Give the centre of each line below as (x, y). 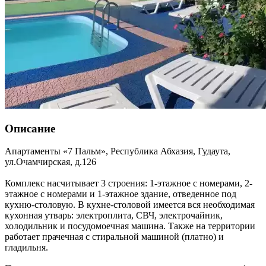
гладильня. (26, 248)
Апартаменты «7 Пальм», (56, 151)
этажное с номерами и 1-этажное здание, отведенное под (121, 194)
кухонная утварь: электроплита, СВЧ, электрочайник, (114, 216)
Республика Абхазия (152, 151)
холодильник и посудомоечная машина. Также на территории (130, 226)
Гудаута (213, 151)
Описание (30, 128)
